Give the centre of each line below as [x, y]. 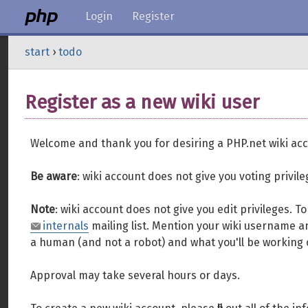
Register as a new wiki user [142, 102]
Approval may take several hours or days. [135, 275]
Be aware [54, 176]
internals [66, 226]
